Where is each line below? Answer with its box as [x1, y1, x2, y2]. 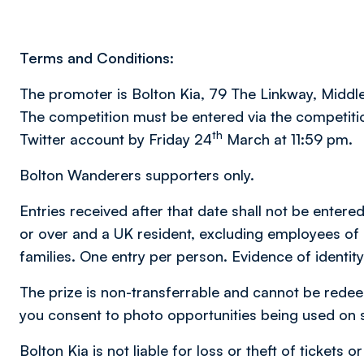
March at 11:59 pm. [223, 130, 357, 148]
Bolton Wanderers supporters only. [19, 166, 254, 184]
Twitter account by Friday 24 [19, 130, 212, 148]
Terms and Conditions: [19, 49, 174, 67]
